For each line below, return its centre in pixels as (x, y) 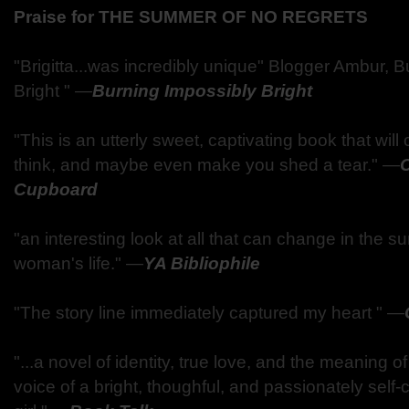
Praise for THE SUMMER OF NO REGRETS (191, 17)
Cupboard (56, 189)
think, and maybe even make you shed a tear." (198, 165)
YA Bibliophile (202, 263)
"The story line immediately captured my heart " (200, 313)
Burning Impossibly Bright (202, 91)
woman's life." (70, 263)
